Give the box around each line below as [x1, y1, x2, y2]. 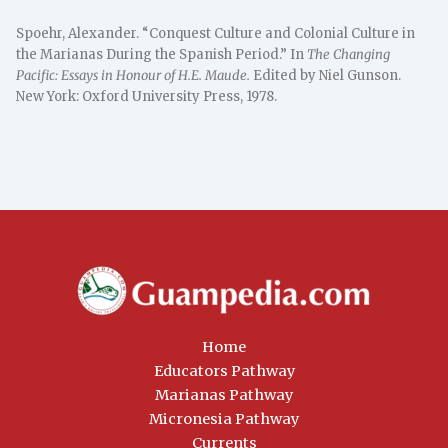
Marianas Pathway [155, 385, 293, 404]
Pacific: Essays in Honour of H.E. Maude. [16, 66, 251, 84]
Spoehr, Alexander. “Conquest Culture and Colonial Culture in [16, 24, 416, 42]
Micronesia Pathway [149, 409, 299, 428]
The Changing [307, 45, 391, 63]
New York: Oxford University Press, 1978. [16, 87, 278, 105]
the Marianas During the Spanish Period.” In [16, 45, 308, 63]
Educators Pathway [153, 361, 295, 380]
